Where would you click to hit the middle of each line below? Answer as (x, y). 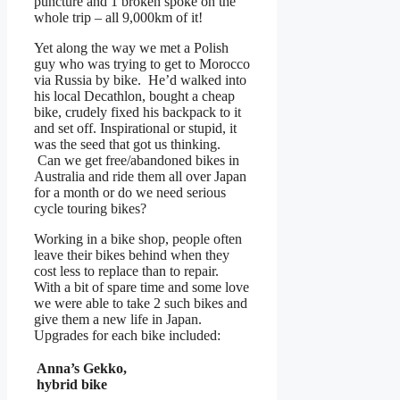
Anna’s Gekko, (82, 369)
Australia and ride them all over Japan (140, 177)
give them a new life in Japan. (120, 320)
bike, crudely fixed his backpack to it (137, 112)
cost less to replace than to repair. (128, 271)
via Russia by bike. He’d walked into (140, 80)
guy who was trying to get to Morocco (142, 64)
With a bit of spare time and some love (142, 287)
